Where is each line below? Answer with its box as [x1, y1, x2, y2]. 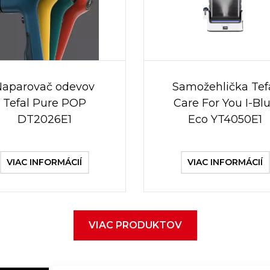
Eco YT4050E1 [188, 113, 262, 126]
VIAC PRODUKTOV [88, 219, 182, 231]
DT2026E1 [17, 113, 72, 126]
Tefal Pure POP [2, 96, 86, 110]
